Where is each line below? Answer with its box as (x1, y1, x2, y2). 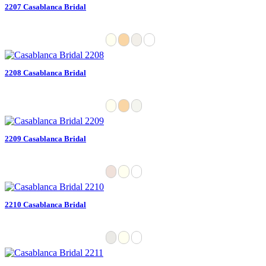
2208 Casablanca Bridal (5, 68, 86, 77)
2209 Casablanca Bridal (5, 134, 86, 143)
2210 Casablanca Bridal (5, 199, 86, 209)
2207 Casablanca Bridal (5, 2, 86, 11)
